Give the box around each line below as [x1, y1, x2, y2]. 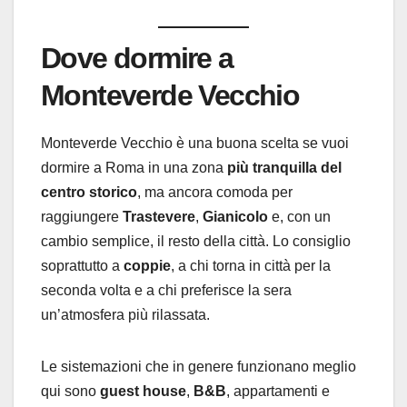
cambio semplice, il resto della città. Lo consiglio [41, 233, 351, 249]
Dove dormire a [41, 42, 233, 74]
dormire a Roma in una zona [41, 159, 227, 175]
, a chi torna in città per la [171, 257, 331, 273]
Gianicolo [203, 208, 268, 224]
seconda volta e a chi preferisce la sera [41, 282, 292, 298]
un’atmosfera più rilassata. [41, 306, 210, 323]
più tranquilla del [227, 159, 342, 175]
